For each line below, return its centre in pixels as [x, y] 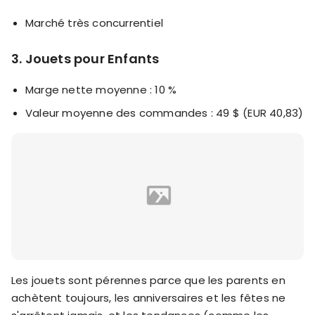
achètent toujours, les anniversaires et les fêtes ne [149, 298]
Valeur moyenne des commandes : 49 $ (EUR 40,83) [165, 113]
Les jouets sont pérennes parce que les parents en [148, 281]
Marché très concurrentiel [94, 23]
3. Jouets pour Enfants [85, 59]
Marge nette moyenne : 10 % [101, 90]
